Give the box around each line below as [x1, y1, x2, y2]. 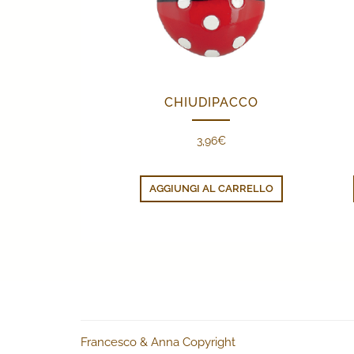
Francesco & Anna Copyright [81, 335, 235, 350]
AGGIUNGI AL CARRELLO [149, 183, 273, 195]
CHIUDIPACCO [164, 95, 258, 111]
